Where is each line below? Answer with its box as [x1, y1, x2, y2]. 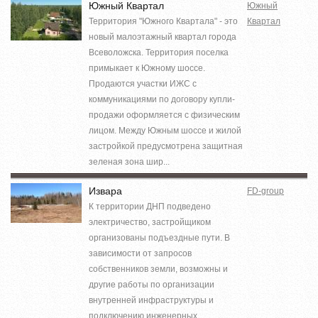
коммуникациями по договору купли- [89, 94, 235, 104]
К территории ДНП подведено [89, 201, 211, 212]
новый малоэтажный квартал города [89, 31, 236, 42]
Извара [89, 185, 122, 197]
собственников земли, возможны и [89, 263, 228, 274]
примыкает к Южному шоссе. [89, 62, 205, 73]
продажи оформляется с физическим [89, 109, 240, 120]
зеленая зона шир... [89, 156, 170, 167]
